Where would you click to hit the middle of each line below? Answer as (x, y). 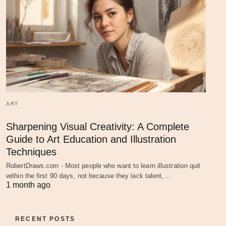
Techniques (31, 152)
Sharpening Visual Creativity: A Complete (98, 127)
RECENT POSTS (45, 219)
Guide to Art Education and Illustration (91, 139)
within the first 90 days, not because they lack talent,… (88, 176)
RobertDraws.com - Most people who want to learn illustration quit (103, 166)
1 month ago (28, 185)
